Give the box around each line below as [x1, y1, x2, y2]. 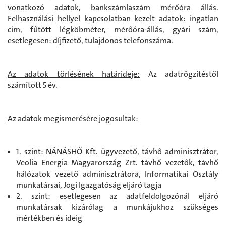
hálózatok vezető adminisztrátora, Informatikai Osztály [16, 168, 218, 180]
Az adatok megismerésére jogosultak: [8, 113, 138, 124]
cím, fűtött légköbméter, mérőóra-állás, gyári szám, [8, 24, 218, 35]
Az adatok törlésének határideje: [8, 69, 140, 80]
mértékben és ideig [16, 213, 82, 224]
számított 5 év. [8, 80, 58, 91]
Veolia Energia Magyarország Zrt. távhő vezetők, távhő [16, 157, 218, 168]
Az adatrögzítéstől [140, 69, 219, 80]
